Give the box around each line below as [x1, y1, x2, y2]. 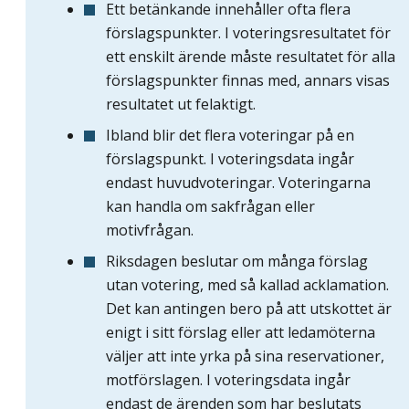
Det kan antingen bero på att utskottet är [106, 299, 392, 320]
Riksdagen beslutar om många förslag [106, 251, 368, 272]
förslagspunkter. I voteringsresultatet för [106, 23, 391, 44]
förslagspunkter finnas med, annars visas [106, 70, 390, 91]
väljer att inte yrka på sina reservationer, [106, 346, 384, 367]
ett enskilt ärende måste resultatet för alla [106, 47, 395, 68]
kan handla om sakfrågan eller [106, 196, 315, 217]
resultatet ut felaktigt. [106, 94, 256, 115]
